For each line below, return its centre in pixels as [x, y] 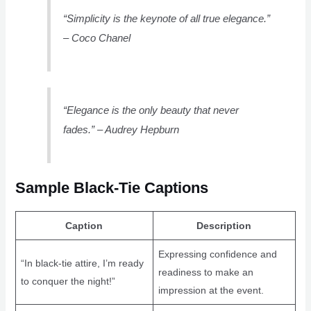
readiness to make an [205, 272]
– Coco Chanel [97, 38]
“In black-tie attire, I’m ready [82, 263]
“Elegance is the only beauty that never [151, 110]
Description [224, 225]
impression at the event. [211, 290]
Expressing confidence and [217, 254]
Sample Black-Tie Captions [111, 187]
